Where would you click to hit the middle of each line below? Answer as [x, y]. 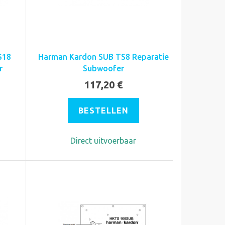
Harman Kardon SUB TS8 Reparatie [103, 57]
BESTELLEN [103, 110]
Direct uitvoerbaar [103, 140]
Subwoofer [103, 68]
